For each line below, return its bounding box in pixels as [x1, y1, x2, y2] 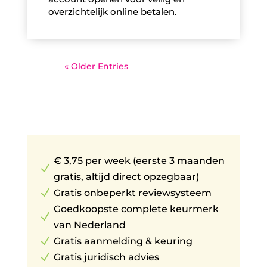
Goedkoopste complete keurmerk [53, 203, 219, 215]
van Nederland [53, 219, 126, 231]
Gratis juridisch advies [53, 252, 159, 263]
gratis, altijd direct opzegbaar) [53, 171, 199, 183]
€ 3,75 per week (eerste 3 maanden [53, 155, 225, 167]
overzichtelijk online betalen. [48, 6, 176, 18]
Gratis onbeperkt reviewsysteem [53, 187, 212, 199]
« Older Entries [64, 61, 128, 72]
